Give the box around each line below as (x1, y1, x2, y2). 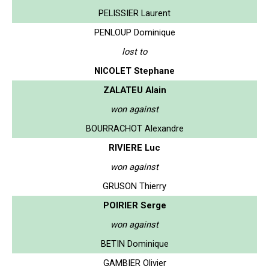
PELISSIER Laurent (98, 7, 171, 19)
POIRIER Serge (103, 199, 166, 211)
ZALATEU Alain (103, 84, 166, 95)
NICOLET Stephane (94, 65, 175, 76)
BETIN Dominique (100, 238, 169, 249)
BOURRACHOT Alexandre (85, 122, 184, 134)
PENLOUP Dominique (94, 26, 175, 38)
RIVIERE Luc (109, 142, 160, 153)
